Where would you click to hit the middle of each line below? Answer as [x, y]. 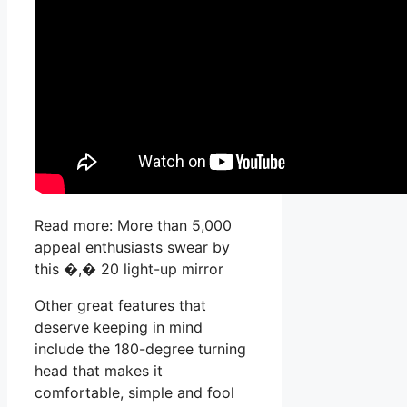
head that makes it [99, 371]
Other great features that [120, 306]
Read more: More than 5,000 [133, 226]
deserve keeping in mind [119, 328]
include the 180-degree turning [140, 349]
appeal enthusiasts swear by [132, 248]
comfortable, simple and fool [134, 393]
